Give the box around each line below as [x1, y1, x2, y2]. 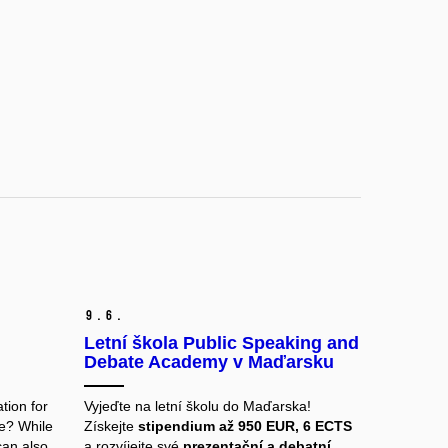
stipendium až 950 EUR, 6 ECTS [137, 418, 352, 435]
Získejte [83, 418, 138, 435]
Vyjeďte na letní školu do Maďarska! [83, 398, 311, 415]
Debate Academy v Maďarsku [83, 352, 334, 373]
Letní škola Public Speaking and [83, 333, 359, 354]
